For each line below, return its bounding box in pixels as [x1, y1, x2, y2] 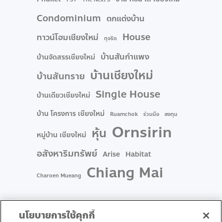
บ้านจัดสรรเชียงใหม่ [37, 52, 95, 62]
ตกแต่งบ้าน [107, 12, 145, 25]
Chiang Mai [87, 162, 164, 183]
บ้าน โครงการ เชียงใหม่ [37, 108, 105, 119]
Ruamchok [110, 110, 138, 118]
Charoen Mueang [37, 171, 81, 180]
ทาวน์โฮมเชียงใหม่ [37, 31, 99, 44]
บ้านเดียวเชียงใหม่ [37, 90, 90, 101]
